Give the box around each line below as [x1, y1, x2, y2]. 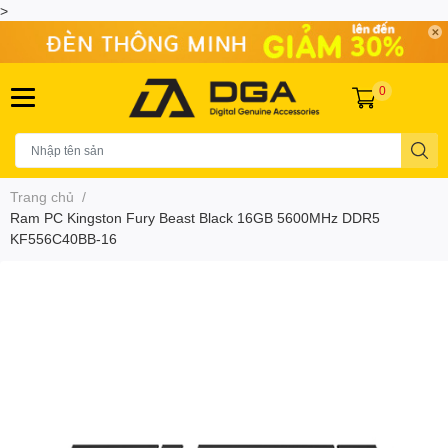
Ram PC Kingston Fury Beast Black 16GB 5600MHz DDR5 [10, 208, 380, 226]
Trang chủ [10, 187, 74, 205]
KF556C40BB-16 [10, 229, 117, 247]
